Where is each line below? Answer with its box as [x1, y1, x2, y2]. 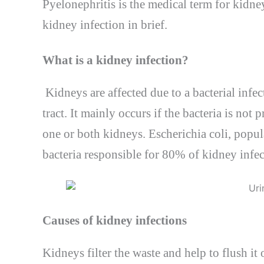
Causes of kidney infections [42, 213, 187, 228]
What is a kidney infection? [42, 53, 189, 68]
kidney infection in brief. [42, 17, 167, 32]
